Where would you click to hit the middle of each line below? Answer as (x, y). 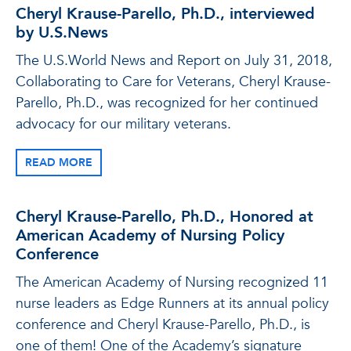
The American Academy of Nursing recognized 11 (172, 282)
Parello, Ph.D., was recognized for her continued (167, 103)
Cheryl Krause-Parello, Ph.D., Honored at (165, 217)
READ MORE (59, 163)
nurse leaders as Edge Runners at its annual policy (172, 304)
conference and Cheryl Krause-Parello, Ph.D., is (163, 325)
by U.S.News (62, 33)
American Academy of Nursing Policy (150, 235)
